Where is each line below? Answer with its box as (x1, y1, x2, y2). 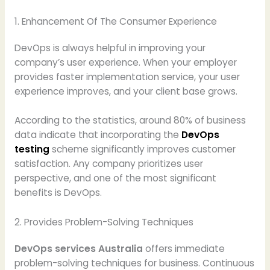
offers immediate (142, 242, 225, 256)
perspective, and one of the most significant (14, 172, 216, 185)
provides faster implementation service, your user (14, 70, 240, 83)
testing (14, 143, 49, 156)
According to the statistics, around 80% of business (14, 114, 246, 127)
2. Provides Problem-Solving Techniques (14, 216, 193, 229)
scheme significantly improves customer (49, 143, 236, 156)
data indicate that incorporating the (14, 128, 181, 142)
